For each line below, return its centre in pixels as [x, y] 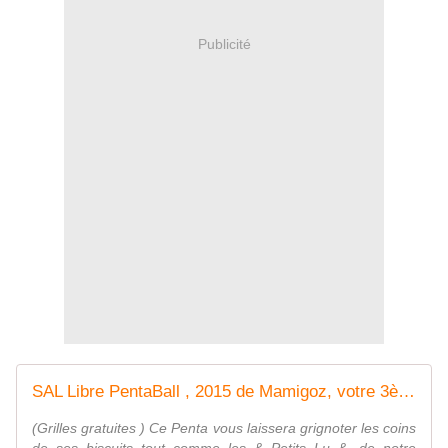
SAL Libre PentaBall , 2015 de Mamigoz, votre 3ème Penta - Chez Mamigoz [406, 392]
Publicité [224, 43]
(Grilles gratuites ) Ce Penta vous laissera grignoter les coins [224, 428]
